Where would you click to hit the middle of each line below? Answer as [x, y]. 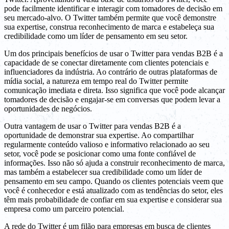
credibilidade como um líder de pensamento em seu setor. [96, 36]
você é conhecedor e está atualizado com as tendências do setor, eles [113, 191]
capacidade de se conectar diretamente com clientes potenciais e [106, 63]
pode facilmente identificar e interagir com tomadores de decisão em [113, 9]
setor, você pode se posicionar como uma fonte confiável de [100, 154]
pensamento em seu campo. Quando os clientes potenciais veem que [114, 181]
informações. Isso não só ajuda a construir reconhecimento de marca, [114, 163]
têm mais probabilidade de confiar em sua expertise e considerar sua [113, 200]
